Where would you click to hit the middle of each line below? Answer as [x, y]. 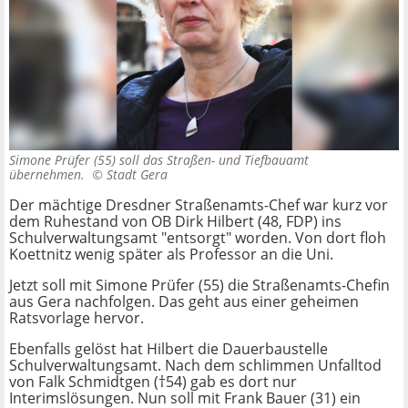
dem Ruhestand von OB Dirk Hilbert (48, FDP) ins [175, 222]
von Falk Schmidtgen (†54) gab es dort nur [153, 382]
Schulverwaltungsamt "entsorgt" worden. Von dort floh [198, 238]
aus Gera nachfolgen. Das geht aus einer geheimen [184, 302]
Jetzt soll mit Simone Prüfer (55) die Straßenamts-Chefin [199, 286]
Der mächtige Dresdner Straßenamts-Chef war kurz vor [199, 205]
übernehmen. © [58, 175]
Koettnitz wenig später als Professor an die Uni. [171, 255]
